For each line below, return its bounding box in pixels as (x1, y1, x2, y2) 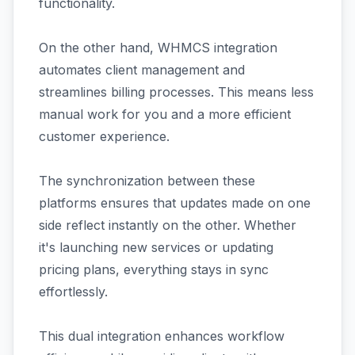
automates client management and (39, 62, 245, 78)
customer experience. (39, 128, 170, 144)
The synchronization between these (39, 173, 255, 189)
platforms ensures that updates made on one (39, 195, 311, 211)
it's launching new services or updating (39, 239, 273, 255)
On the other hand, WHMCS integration (39, 40, 277, 55)
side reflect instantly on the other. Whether (39, 217, 296, 233)
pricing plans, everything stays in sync (39, 261, 269, 277)
